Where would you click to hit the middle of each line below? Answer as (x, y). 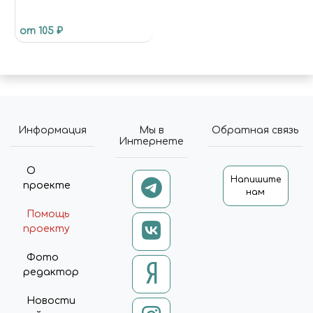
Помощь (48, 214)
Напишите (255, 180)
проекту (46, 229)
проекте (46, 186)
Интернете (151, 141)
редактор (51, 272)
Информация (52, 130)
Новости (51, 301)
